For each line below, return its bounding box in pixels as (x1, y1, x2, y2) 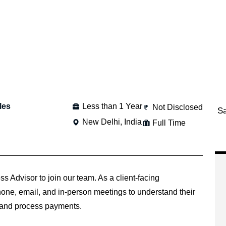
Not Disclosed (152, 102, 203, 111)
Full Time (152, 118, 186, 127)
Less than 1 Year (82, 102, 143, 110)
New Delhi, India (82, 118, 142, 126)
